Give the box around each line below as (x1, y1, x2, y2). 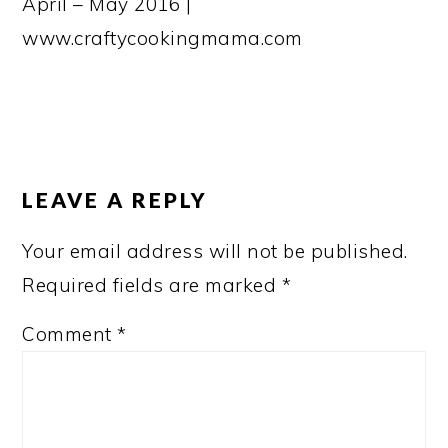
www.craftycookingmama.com (22, 26, 303, 50)
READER (21, 138, 128, 166)
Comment (22, 322, 118, 346)
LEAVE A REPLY (22, 187, 209, 212)
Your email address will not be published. (22, 239, 408, 263)
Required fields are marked (22, 273, 282, 297)
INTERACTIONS (21, 167, 226, 195)
